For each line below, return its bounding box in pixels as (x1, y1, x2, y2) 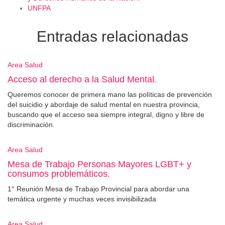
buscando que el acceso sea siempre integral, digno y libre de (8, 110, 204, 119)
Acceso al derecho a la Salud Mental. (8, 74, 157, 84)
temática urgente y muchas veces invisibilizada (8, 194, 156, 203)
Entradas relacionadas (37, 28, 188, 45)
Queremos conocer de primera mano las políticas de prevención (8, 90, 212, 98)
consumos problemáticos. (8, 168, 110, 179)
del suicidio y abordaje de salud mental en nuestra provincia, (8, 100, 200, 108)
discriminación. (8, 120, 55, 129)
